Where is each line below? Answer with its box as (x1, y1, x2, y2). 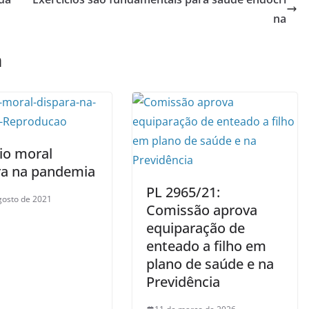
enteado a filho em (146, 237, 266, 256)
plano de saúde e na (146, 255, 274, 274)
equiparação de (146, 219, 245, 238)
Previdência (146, 272, 220, 292)
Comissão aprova (146, 201, 257, 220)
